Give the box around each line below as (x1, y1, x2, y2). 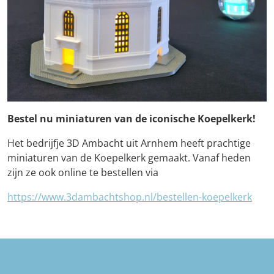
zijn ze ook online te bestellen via (7, 165, 158, 179)
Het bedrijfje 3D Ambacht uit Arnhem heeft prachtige (7, 136, 251, 150)
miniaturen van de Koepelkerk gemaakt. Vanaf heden (7, 150, 251, 165)
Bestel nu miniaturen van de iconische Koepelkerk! (7, 111, 256, 125)
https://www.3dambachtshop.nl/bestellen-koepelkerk (7, 190, 252, 204)
